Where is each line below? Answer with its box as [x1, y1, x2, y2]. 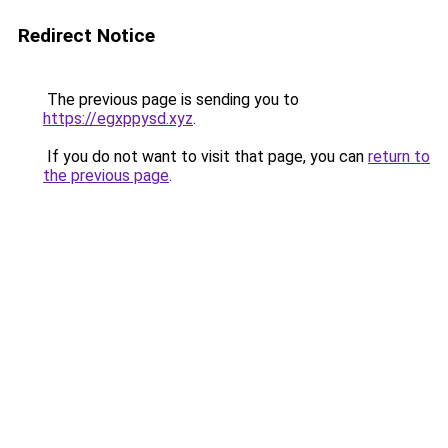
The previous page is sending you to [43, 90, 299, 109]
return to [368, 147, 430, 166]
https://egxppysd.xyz [43, 109, 193, 128]
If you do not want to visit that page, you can [43, 147, 368, 166]
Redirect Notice [18, 24, 155, 47]
